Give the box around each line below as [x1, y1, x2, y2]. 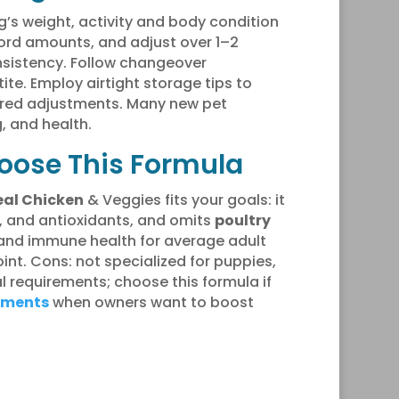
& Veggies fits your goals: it [83, 189, 285, 210]
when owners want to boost [48, 291, 254, 313]
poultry [214, 209, 271, 231]
